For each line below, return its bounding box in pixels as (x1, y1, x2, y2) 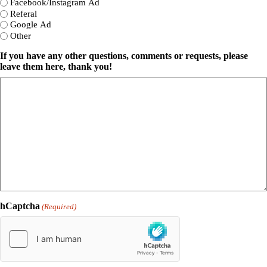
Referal (10, 8, 37, 18)
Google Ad (10, 20, 51, 30)
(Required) (42, 202, 77, 212)
